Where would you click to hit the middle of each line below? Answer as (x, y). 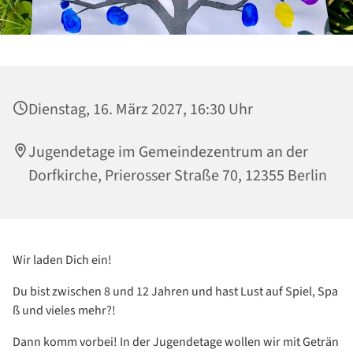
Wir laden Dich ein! (62, 260)
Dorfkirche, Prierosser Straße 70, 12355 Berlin (178, 175)
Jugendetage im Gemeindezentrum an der (168, 152)
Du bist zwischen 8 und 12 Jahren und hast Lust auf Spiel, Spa (175, 291)
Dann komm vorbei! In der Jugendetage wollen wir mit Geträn (176, 342)
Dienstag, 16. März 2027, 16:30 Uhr (141, 109)
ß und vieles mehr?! (64, 310)
